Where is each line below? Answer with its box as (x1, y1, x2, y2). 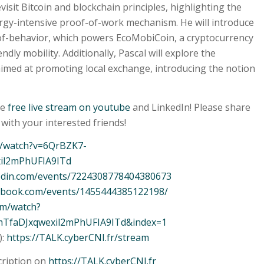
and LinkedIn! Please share (130, 100, 250, 114)
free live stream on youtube (8, 100, 130, 114)
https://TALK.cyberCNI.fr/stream (6, 231, 149, 245)
